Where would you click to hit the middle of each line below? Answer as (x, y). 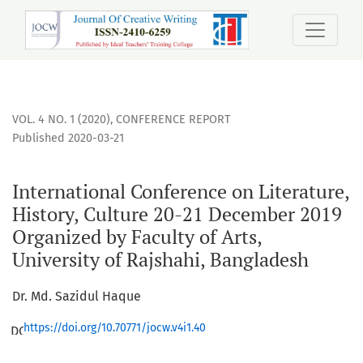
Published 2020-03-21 (68, 139)
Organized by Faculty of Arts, (137, 237)
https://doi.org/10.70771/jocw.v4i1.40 (115, 328)
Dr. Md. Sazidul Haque (77, 297)
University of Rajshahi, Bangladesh (160, 260)
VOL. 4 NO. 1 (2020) (61, 120)
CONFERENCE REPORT (173, 120)
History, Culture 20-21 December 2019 (177, 214)
